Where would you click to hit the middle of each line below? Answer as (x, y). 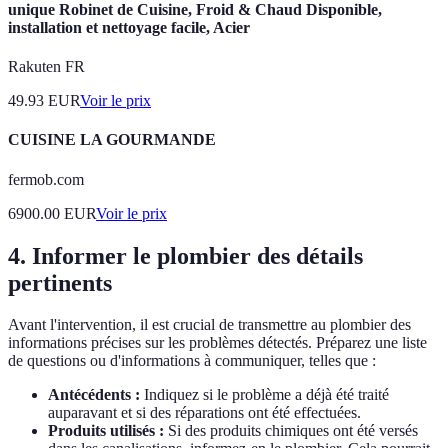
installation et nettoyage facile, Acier (129, 27)
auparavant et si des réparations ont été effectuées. (204, 413)
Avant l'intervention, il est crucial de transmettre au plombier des (209, 325)
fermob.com (46, 179)
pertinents (60, 282)
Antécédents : (94, 395)
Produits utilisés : (106, 431)
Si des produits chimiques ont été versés (291, 431)
